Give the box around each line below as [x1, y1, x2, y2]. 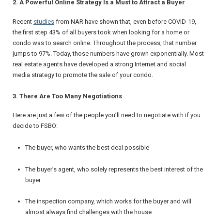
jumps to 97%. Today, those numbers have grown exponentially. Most [13, 49, 204, 57]
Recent [13, 17, 33, 25]
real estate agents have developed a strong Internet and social [13, 60, 186, 68]
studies [33, 17, 54, 25]
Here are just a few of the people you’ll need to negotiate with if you [13, 111, 201, 119]
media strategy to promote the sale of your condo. [13, 71, 153, 78]
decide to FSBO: [13, 122, 58, 130]
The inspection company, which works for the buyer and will [25, 198, 191, 205]
